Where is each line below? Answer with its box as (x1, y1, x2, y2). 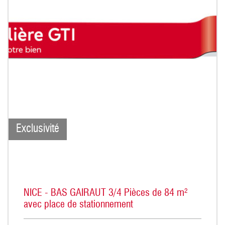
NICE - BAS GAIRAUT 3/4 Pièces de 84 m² (24, 188, 188, 198)
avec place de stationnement (24, 199, 133, 210)
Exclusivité (16, 123, 59, 135)
